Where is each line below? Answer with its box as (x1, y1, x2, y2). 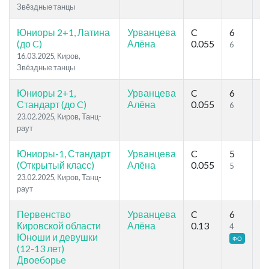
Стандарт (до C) (17, 98, 86, 110)
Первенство (17, 208, 71, 220)
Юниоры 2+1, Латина (17, 26, 110, 38)
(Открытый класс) (17, 159, 94, 171)
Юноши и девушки (17, 231, 98, 243)
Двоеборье (17, 254, 66, 266)
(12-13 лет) (17, 243, 64, 255)
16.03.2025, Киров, (17, 51, 80, 61)
